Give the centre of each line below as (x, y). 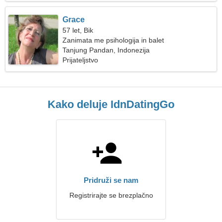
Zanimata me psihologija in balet (113, 40)
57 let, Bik (78, 30)
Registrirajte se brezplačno (111, 195)
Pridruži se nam (111, 180)
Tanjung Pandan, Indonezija (106, 50)
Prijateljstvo (81, 60)
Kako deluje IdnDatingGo (111, 104)
